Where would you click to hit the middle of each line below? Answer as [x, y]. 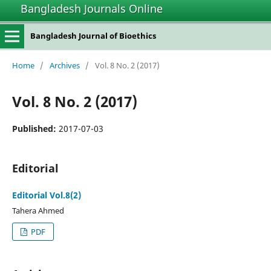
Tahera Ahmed [38, 210]
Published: [35, 128]
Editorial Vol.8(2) [46, 195]
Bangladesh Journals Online [92, 8]
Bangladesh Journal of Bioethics [93, 36]
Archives [64, 65]
